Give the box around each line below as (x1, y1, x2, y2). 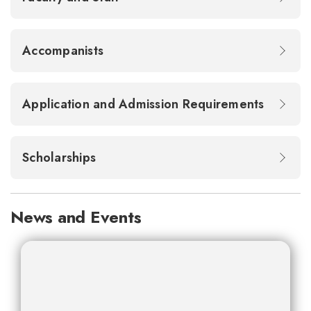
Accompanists (22, 41, 108, 60)
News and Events (10, 204, 142, 229)
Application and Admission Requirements (22, 94, 268, 113)
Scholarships (22, 148, 100, 167)
